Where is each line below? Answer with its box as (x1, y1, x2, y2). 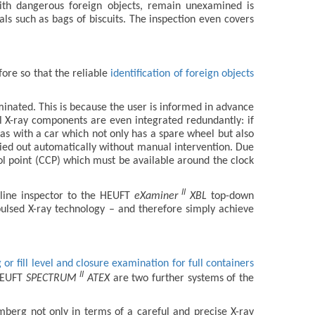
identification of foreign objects (110, 67, 254, 79)
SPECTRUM (25, 272, 80, 284)
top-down (207, 190, 255, 202)
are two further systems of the (110, 272, 255, 284)
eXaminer (134, 190, 178, 202)
